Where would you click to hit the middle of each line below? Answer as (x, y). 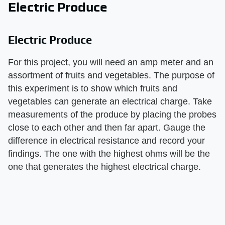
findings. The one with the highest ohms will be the (109, 154)
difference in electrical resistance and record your (106, 141)
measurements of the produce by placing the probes (112, 115)
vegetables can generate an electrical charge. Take (110, 101)
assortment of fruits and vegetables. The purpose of (111, 75)
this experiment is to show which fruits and (93, 88)
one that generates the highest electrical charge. (104, 167)
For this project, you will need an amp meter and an (111, 62)
